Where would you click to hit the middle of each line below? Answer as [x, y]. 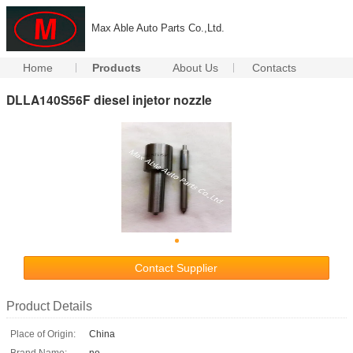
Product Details [49, 306]
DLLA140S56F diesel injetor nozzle [109, 99]
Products [117, 68]
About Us [196, 68]
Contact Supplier [176, 268]
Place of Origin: [43, 334]
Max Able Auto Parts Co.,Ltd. [158, 28]
